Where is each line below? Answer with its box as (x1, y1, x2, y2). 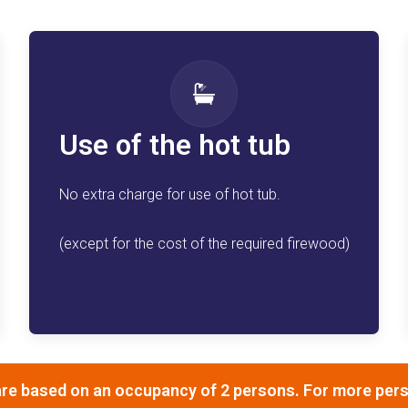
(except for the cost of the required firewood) (58, 235, 350, 253)
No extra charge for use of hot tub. (58, 186, 280, 204)
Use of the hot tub (58, 128, 291, 163)
